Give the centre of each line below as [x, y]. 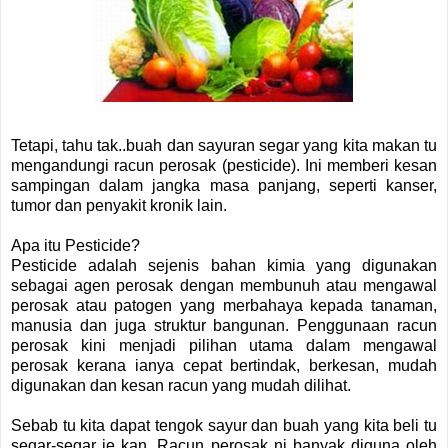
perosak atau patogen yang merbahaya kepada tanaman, [224, 305]
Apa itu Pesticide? [75, 245]
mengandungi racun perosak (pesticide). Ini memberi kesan [224, 165]
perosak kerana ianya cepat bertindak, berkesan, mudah [224, 365]
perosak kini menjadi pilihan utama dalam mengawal [224, 345]
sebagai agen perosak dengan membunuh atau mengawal [224, 285]
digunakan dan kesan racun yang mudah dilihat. [183, 385]
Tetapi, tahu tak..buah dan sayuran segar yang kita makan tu [224, 145]
